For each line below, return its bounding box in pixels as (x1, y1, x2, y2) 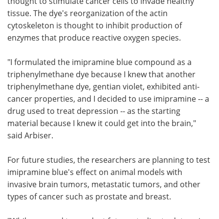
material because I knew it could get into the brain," (7, 117, 196, 129)
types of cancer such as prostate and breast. (7, 191, 171, 202)
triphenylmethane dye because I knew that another (7, 68, 196, 80)
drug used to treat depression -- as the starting (7, 105, 180, 116)
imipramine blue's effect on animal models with (7, 166, 182, 177)
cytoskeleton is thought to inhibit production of (7, 20, 182, 31)
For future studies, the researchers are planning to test (7, 154, 210, 165)
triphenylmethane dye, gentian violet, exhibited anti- (7, 81, 199, 92)
